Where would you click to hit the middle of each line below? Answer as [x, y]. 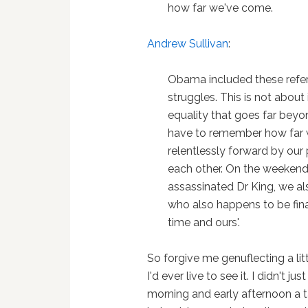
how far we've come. [221, 8]
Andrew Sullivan [188, 44]
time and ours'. [204, 222]
